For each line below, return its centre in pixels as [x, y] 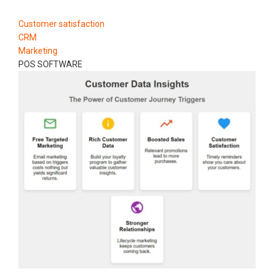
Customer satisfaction [61, 24]
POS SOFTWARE [50, 64]
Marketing [38, 50]
